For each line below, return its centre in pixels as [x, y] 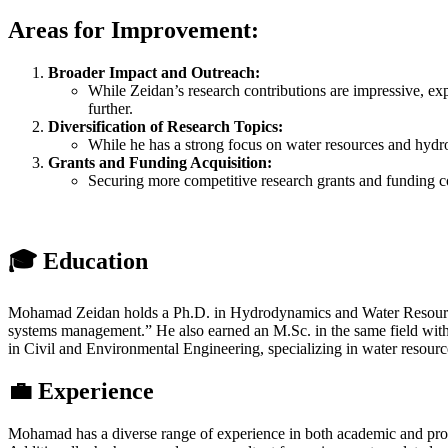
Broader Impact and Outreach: [154, 72]
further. [110, 108]
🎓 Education [78, 261]
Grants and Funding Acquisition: [160, 162]
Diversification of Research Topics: [165, 126]
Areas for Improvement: [133, 29]
